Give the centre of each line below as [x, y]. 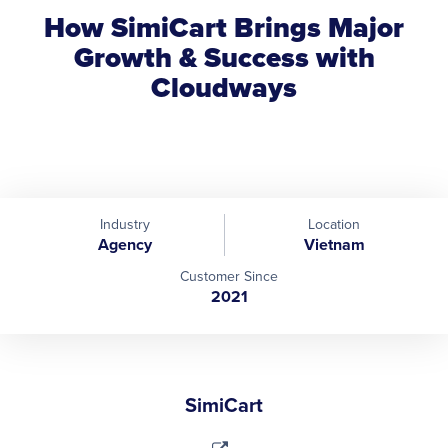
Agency [124, 244]
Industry [124, 223]
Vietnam [334, 244]
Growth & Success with [224, 57]
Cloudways [224, 87]
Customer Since [229, 275]
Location [334, 223]
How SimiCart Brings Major [224, 27]
